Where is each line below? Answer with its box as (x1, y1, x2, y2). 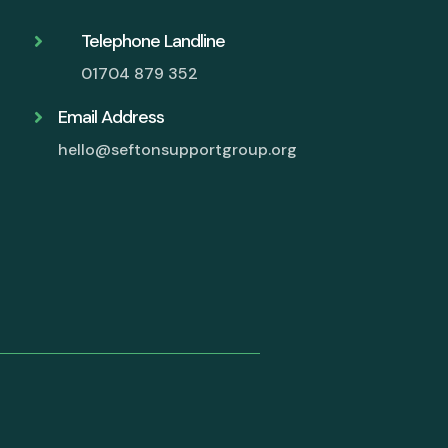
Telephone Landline (80, 29, 225, 54)
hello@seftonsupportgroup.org (57, 139, 297, 161)
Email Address (57, 105, 164, 130)
